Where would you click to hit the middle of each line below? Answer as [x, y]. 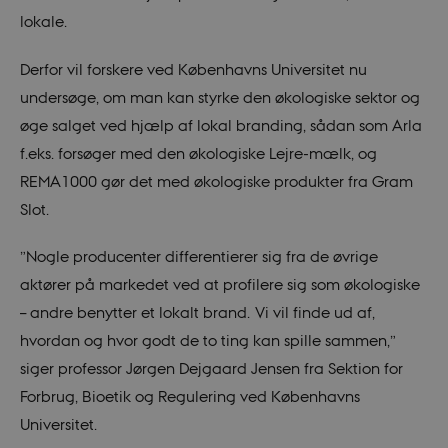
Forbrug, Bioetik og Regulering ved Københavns [189, 396]
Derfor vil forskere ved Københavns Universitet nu [193, 68]
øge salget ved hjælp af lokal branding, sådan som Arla [220, 124]
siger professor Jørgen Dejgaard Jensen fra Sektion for [211, 368]
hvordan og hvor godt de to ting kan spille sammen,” [207, 340]
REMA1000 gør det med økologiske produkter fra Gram [216, 180]
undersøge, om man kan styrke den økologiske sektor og [219, 96]
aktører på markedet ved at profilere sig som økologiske [219, 284]
